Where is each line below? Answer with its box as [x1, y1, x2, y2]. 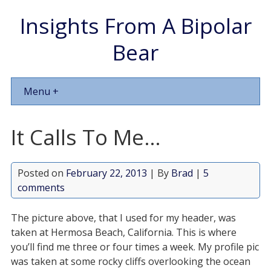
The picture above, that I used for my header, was [10, 211, 236, 224]
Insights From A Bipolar [19, 11, 252, 40]
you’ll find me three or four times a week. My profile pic [10, 240, 259, 253]
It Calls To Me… [10, 122, 161, 151]
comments [17, 181, 65, 194]
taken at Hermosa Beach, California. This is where [10, 226, 237, 239]
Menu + [23, 85, 59, 98]
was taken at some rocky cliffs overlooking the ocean [10, 255, 250, 268]
